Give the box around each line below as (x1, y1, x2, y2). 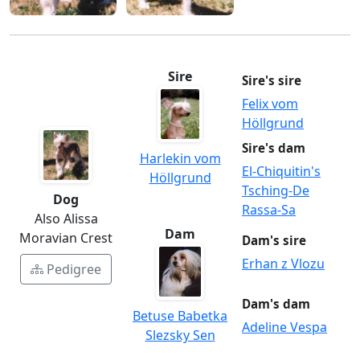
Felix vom (242, 94, 298, 112)
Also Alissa (34, 209, 98, 227)
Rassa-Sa (242, 200, 296, 219)
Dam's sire (242, 232, 306, 249)
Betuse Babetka (133, 306, 227, 325)
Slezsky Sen (145, 325, 215, 344)
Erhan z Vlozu (242, 255, 325, 273)
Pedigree (47, 260, 101, 278)
